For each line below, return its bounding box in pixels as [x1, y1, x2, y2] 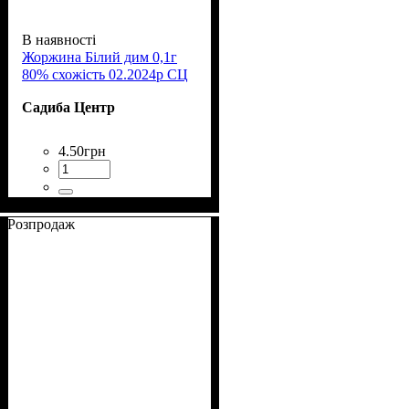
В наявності [22, 31, 96, 47]
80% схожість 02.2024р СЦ [22, 66, 188, 82]
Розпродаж [7, 215, 75, 232]
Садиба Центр [22, 99, 115, 115]
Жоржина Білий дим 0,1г [22, 48, 177, 65]
